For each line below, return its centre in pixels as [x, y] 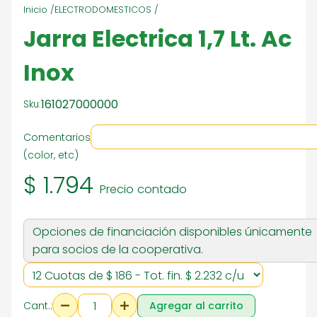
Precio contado [143, 189]
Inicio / [39, 10]
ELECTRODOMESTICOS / [106, 10]
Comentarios [57, 137]
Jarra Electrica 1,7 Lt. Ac [157, 39]
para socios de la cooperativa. [118, 249]
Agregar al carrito [196, 305]
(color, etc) [51, 155]
